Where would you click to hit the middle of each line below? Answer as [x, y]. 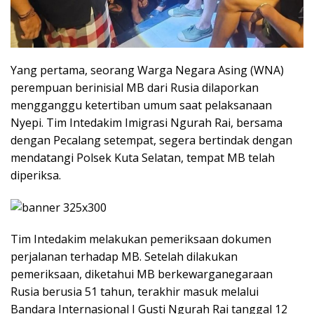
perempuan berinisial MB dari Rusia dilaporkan [135, 87]
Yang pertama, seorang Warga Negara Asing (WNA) [147, 70]
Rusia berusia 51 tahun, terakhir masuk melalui [135, 291]
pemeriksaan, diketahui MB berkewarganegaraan [142, 274]
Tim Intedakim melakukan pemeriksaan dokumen [141, 239]
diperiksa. [36, 175]
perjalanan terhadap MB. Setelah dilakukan [124, 256]
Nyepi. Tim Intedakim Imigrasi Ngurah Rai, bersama [146, 122]
